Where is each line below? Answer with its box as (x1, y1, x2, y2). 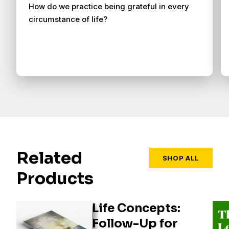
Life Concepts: (92, 201, 181, 216)
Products (16, 168, 94, 189)
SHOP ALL (162, 154, 199, 163)
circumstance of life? (29, 14, 107, 25)
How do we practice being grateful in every (29, 2, 189, 12)
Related (16, 148, 82, 169)
